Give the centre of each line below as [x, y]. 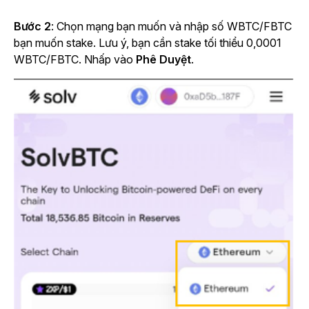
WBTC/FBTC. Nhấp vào [75, 59]
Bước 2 [32, 26]
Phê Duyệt [163, 59]
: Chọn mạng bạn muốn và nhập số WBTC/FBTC [171, 26]
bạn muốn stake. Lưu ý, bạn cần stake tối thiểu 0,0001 [148, 42]
